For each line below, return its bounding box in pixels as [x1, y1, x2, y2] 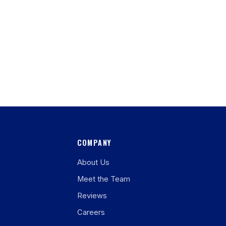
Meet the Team [77, 175, 130, 184]
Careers [77, 208, 105, 217]
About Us [77, 158, 109, 167]
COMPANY [77, 137, 112, 148]
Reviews [77, 191, 107, 200]
